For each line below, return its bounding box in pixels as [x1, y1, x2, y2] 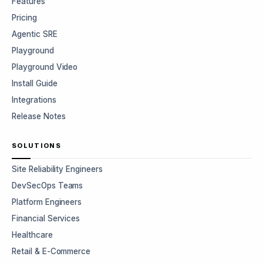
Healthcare [12, 230, 53, 240]
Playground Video [12, 62, 78, 72]
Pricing [12, 13, 37, 22]
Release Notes [12, 112, 66, 121]
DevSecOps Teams [12, 181, 83, 190]
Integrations [12, 95, 56, 104]
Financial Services [12, 214, 80, 223]
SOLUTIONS [12, 141, 61, 150]
